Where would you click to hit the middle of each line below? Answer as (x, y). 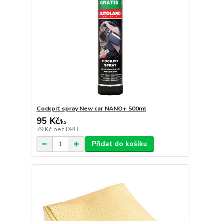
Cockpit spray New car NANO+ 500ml (91, 109)
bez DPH (66, 129)
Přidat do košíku (119, 144)
